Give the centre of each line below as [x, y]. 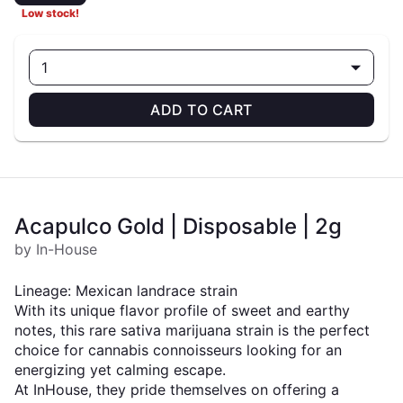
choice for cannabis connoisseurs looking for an [178, 350]
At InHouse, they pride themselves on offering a [177, 390]
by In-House [56, 249]
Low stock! [50, 13]
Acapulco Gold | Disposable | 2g [178, 226]
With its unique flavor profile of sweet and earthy [182, 310]
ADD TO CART [201, 110]
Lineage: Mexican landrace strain [126, 291]
